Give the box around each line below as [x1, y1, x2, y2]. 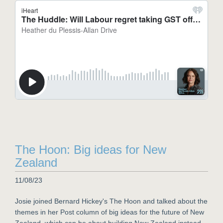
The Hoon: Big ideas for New [15, 143, 166, 156]
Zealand [15, 156, 57, 169]
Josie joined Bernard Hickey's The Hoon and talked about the [15, 197, 208, 205]
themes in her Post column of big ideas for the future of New [15, 208, 204, 216]
